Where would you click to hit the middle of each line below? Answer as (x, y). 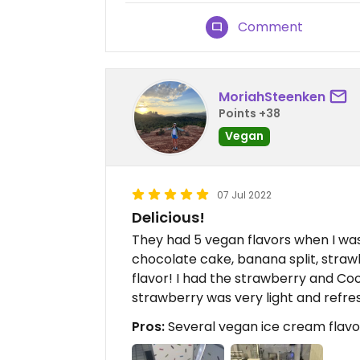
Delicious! (168, 217)
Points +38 (250, 114)
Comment (271, 27)
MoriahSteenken (272, 97)
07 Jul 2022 (244, 194)
